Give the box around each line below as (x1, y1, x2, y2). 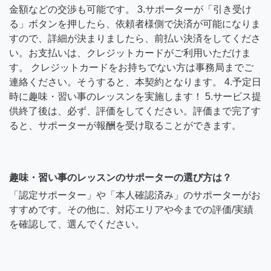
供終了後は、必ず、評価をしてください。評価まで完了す (9, 105, 261, 116)
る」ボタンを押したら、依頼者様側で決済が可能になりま (9, 18, 261, 29)
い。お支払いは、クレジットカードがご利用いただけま (9, 47, 251, 58)
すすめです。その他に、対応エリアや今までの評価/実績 (9, 204, 253, 215)
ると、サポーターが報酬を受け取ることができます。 (9, 120, 241, 131)
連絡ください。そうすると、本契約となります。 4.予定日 (9, 76, 261, 87)
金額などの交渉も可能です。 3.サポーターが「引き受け (9, 4, 252, 15)
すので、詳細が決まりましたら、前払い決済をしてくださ (9, 33, 261, 44)
